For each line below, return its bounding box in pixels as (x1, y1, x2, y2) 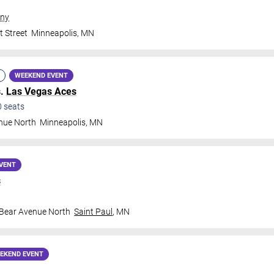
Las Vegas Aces (6, 86, 76, 97)
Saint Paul (74, 207, 113, 217)
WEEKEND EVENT (15, 72, 68, 80)
